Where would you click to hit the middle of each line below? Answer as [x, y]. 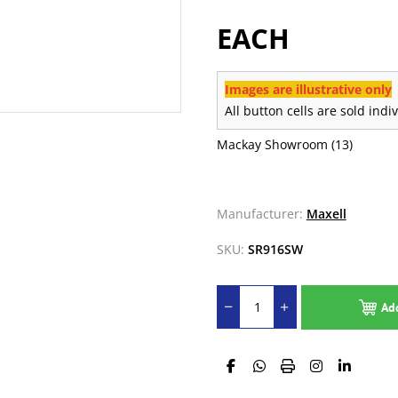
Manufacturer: [259, 213]
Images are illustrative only [308, 89]
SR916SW [275, 249]
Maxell [326, 213]
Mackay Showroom [272, 144]
